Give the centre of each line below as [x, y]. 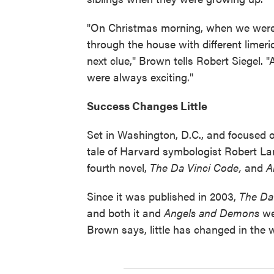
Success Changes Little [147, 106]
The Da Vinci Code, [196, 167]
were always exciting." [140, 77]
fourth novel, [118, 167]
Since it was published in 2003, [163, 196]
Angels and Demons [212, 213]
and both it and [125, 213]
